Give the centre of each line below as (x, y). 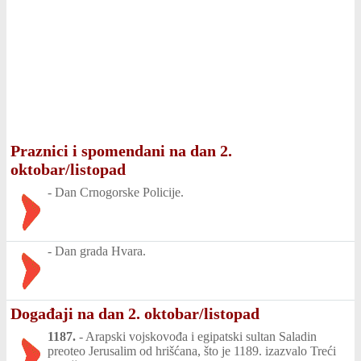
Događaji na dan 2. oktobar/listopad (135, 313)
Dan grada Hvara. (100, 251)
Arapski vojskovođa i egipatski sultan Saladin (201, 336)
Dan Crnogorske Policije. (119, 192)
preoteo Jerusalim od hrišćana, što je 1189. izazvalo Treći (192, 351)
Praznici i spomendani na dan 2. (121, 151)
